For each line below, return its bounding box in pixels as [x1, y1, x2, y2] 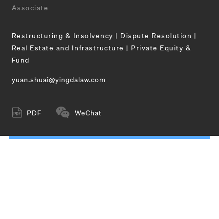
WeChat [74, 108, 102, 117]
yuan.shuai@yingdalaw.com [11, 74, 106, 84]
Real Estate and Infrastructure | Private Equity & [11, 43, 192, 52]
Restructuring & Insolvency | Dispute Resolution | [11, 31, 197, 40]
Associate [11, 3, 49, 12]
